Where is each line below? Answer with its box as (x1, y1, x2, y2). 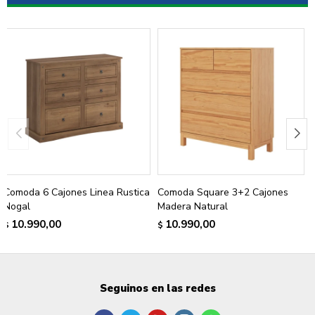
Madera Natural (157, 199, 228, 213)
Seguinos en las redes (99, 281, 216, 295)
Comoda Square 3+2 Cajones (157, 185, 288, 199)
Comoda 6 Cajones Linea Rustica (4, 185, 150, 199)
